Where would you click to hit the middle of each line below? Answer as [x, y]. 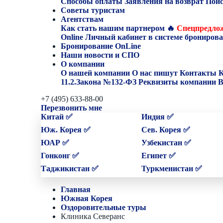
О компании [83, 64]
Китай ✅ [57, 116]
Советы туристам [94, 10]
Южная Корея [87, 198]
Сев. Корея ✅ [166, 129]
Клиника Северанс [93, 216]
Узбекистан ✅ [166, 142]
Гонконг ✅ [60, 155]
